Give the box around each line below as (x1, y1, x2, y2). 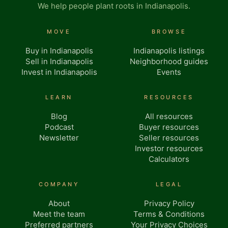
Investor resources (135, 144, 203, 153)
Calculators (149, 154, 189, 164)
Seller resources (139, 133, 199, 142)
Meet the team (33, 209, 85, 219)
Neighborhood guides (130, 56, 208, 66)
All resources (145, 111, 193, 121)
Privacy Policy (144, 198, 194, 208)
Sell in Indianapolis (25, 56, 93, 66)
